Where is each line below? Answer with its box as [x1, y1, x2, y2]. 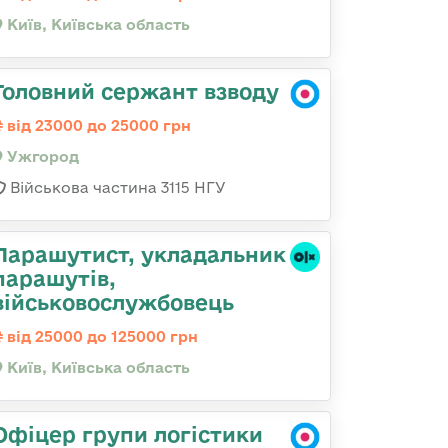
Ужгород [3, 148, 79, 165]
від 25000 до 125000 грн [3, 328, 198, 345]
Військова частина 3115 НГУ [6, 179, 226, 196]
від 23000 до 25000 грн [3, 117, 191, 134]
